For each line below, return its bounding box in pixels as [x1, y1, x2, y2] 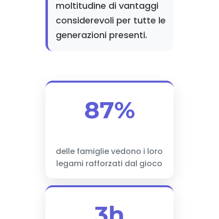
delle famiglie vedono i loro [56, 146, 163, 157]
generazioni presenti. [55, 29, 147, 41]
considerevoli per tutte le [55, 14, 166, 26]
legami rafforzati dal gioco [56, 158, 163, 169]
